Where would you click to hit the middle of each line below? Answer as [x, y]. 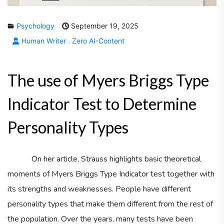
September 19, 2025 [104, 25]
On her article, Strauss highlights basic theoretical [104, 159]
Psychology [35, 25]
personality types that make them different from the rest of [110, 204]
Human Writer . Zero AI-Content [72, 40]
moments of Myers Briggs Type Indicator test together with [111, 174]
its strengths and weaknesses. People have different [99, 189]
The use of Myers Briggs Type [108, 80]
